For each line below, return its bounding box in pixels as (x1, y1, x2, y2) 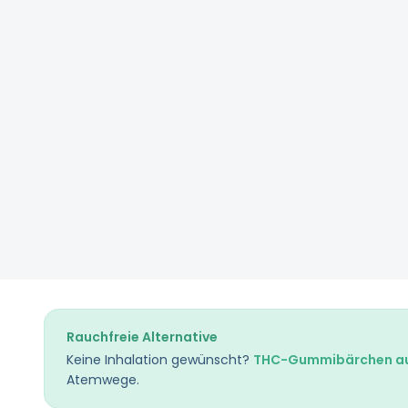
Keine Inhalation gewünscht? (66, 351, 253, 369)
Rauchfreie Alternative (66, 328, 218, 346)
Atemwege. (66, 371, 139, 389)
